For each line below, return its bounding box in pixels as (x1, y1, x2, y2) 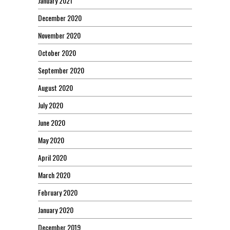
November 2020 (38, 29, 81, 41)
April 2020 (38, 151, 67, 163)
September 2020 (38, 64, 84, 75)
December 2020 (38, 12, 82, 23)
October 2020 (38, 47, 76, 58)
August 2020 (38, 82, 73, 93)
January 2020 (38, 204, 73, 215)
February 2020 (38, 186, 78, 198)
